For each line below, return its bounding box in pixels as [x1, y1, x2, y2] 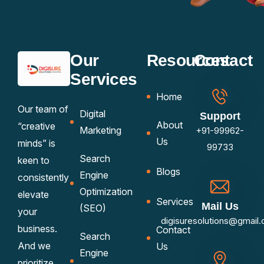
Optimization [80, 186, 133, 197]
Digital [80, 108, 106, 120]
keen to [18, 154, 49, 166]
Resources [146, 51, 229, 70]
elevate [18, 189, 49, 200]
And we [18, 240, 51, 252]
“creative [18, 120, 55, 132]
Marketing [80, 124, 122, 136]
